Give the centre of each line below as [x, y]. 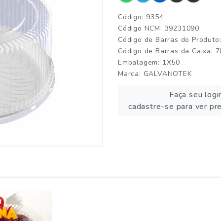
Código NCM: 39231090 [159, 28]
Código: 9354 [141, 17]
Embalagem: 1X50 [149, 62]
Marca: [131, 74]
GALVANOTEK [167, 74]
